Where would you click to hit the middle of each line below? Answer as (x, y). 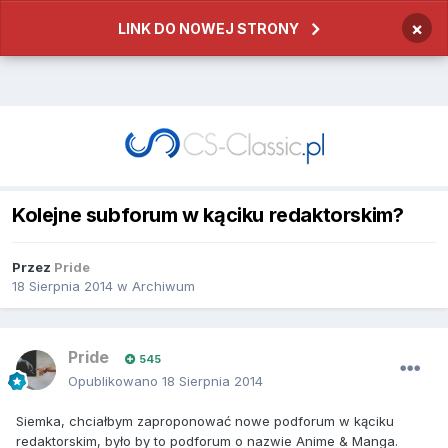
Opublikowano (115, 381)
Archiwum (163, 286)
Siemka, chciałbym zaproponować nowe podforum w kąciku (205, 421)
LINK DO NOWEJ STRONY (208, 28)
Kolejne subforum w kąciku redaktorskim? (208, 215)
